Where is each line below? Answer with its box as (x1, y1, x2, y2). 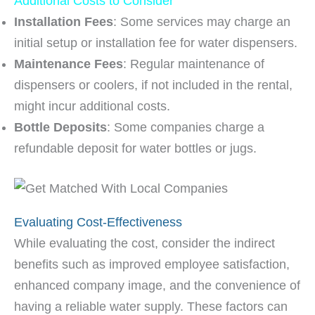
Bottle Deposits (14, 120, 107, 135)
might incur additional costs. (14, 99, 170, 114)
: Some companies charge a (107, 120, 264, 135)
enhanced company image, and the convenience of (14, 278, 300, 293)
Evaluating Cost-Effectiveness (14, 215, 182, 230)
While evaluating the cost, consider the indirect (14, 236, 275, 251)
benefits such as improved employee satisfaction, (14, 257, 290, 272)
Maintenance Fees (14, 57, 123, 72)
